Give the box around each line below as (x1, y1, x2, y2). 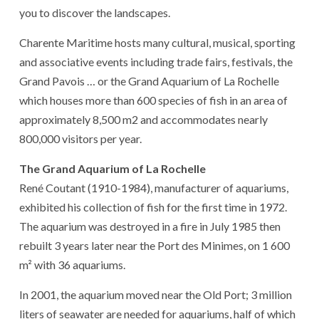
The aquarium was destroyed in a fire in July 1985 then (19, 219, 281, 233)
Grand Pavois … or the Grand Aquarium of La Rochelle (19, 73, 279, 88)
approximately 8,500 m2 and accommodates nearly (19, 112, 268, 126)
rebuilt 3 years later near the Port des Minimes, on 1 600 (19, 238, 290, 252)
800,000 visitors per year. (19, 131, 142, 145)
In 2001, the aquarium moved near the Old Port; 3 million (19, 287, 292, 301)
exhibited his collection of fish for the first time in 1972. (19, 199, 287, 214)
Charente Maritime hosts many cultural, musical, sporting (19, 35, 296, 49)
